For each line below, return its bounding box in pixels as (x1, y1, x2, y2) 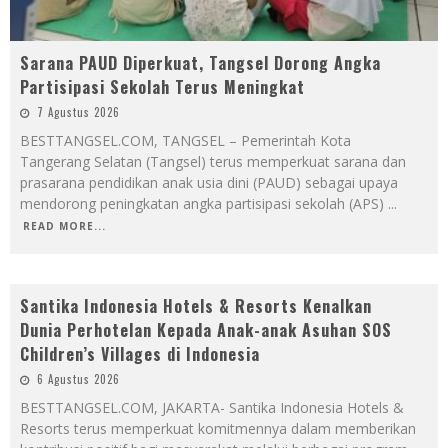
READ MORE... (23, 218, 106, 233)
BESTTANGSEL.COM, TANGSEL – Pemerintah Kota (20, 130, 351, 150)
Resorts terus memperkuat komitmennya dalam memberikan (20, 418, 416, 438)
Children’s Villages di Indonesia (20, 341, 260, 366)
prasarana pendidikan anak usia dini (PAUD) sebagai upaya (20, 172, 398, 192)
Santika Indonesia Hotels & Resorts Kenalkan (20, 293, 372, 318)
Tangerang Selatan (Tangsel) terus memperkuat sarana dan (20, 151, 406, 171)
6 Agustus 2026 (37, 370, 120, 387)
